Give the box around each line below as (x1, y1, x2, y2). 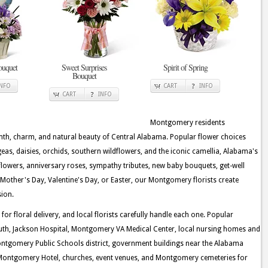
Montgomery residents (150, 118, 225, 127)
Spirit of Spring (163, 62, 208, 74)
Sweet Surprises (62, 62, 106, 74)
